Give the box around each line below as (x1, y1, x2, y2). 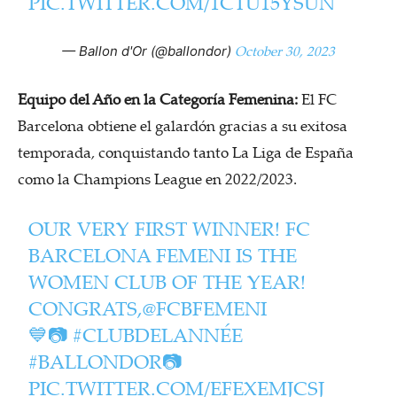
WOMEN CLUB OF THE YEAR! (28, 269, 307, 295)
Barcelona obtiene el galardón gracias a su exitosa (18, 115, 347, 136)
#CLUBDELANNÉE (73, 322, 244, 348)
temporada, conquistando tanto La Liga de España (18, 142, 354, 163)
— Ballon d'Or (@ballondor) (62, 43, 235, 60)
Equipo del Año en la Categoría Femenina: (18, 89, 298, 110)
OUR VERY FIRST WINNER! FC (28, 215, 311, 242)
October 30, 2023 (235, 42, 335, 60)
